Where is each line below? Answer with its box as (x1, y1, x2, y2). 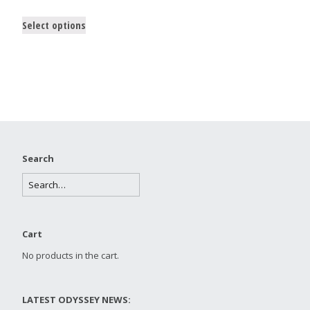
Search (22, 152, 54, 165)
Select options (22, 17, 86, 32)
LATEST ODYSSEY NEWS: (22, 293, 131, 306)
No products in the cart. (22, 248, 119, 262)
